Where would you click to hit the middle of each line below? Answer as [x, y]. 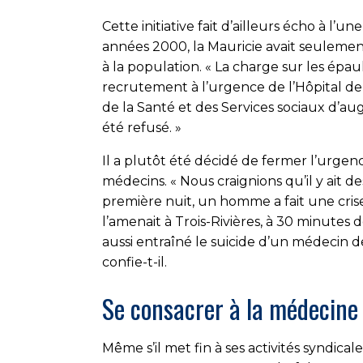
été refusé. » [142, 128]
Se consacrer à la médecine [230, 308]
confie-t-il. [135, 262]
